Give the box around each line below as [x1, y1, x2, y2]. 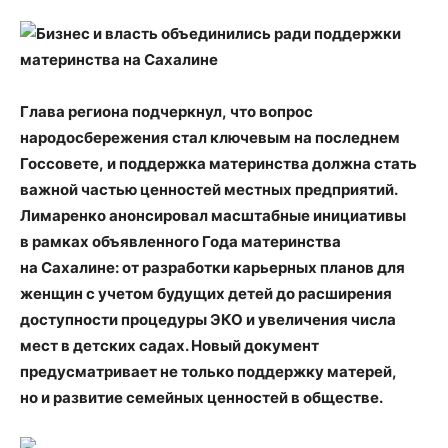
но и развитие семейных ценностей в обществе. [20, 388, 383, 407]
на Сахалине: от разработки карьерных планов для [20, 258, 405, 277]
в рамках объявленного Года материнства [20, 232, 341, 251]
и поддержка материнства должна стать [107, 154, 417, 173]
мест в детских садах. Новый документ [20, 336, 319, 355]
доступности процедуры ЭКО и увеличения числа [20, 310, 396, 329]
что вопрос [230, 102, 313, 121]
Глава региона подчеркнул [20, 102, 222, 121]
